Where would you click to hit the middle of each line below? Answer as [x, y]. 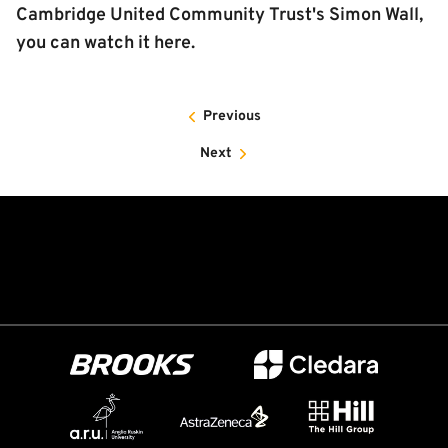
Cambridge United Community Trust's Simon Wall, [219, 15]
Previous [232, 116]
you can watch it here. [105, 43]
